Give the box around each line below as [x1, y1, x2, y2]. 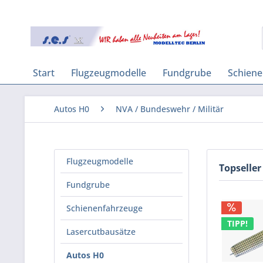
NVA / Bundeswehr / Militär [116, 103, 224, 114]
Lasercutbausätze [66, 226, 136, 237]
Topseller [219, 161, 261, 174]
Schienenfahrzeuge [66, 203, 143, 214]
